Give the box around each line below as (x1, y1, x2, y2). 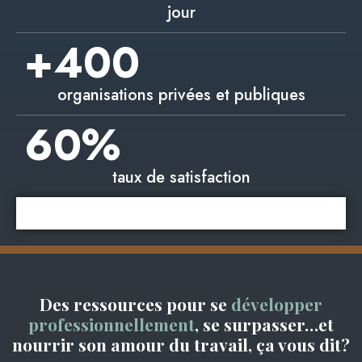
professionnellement (28, 312, 195, 335)
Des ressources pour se (40, 292, 231, 315)
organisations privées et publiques (57, 82, 305, 107)
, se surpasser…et (195, 312, 334, 335)
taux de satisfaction (112, 165, 250, 189)
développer (231, 292, 322, 315)
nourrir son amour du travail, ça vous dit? (12, 332, 350, 356)
